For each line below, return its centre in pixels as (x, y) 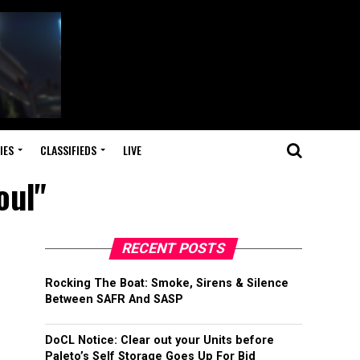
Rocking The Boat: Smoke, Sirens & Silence (167, 283)
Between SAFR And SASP (114, 299)
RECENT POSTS (174, 248)
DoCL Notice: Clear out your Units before (160, 340)
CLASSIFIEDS (68, 150)
